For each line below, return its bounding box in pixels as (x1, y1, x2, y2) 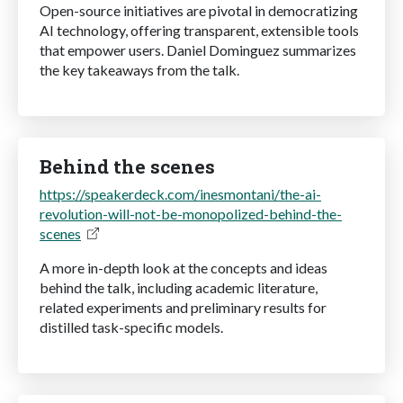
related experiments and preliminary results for (40, 298, 327, 316)
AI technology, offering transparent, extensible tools (40, 21, 359, 39)
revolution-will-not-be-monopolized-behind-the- (40, 204, 342, 222)
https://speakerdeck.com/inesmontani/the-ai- (40, 184, 321, 202)
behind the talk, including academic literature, (40, 278, 318, 296)
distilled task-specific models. (40, 318, 223, 336)
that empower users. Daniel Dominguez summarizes (40, 40, 356, 58)
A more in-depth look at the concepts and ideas (40, 258, 327, 276)
